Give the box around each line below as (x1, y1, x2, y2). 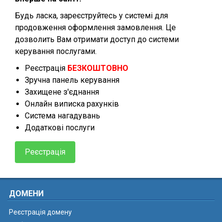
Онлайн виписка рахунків (25, 99, 119, 109)
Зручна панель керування (25, 75, 119, 85)
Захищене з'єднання (25, 87, 99, 97)
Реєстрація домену (9, 208, 72, 216)
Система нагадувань (25, 111, 100, 120)
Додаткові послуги (25, 123, 95, 132)
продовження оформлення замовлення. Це (15, 23, 176, 32)
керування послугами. (15, 47, 97, 56)
